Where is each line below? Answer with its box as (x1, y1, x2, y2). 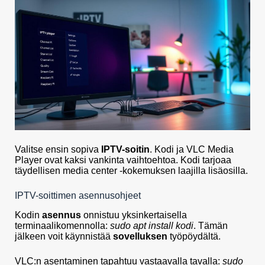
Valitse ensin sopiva (15, 144, 101, 154)
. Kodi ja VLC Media (150, 144, 234, 154)
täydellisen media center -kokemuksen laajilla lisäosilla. (15, 165, 248, 176)
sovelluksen (113, 231, 167, 241)
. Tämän (193, 220, 228, 231)
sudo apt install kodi (110, 220, 193, 231)
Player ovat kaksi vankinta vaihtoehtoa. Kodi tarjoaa (15, 154, 231, 165)
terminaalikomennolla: (15, 220, 110, 231)
